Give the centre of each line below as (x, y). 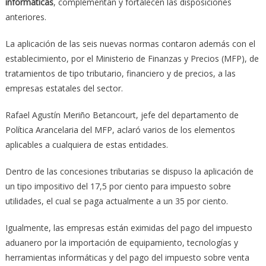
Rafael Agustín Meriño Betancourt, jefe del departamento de (122, 115)
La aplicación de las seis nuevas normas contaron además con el (130, 43)
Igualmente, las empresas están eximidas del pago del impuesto (129, 227)
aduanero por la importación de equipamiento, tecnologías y (121, 242)
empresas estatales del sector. (64, 88)
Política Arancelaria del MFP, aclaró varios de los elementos (120, 129)
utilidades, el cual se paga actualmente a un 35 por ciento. (116, 201)
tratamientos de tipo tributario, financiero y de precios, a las (120, 73)
